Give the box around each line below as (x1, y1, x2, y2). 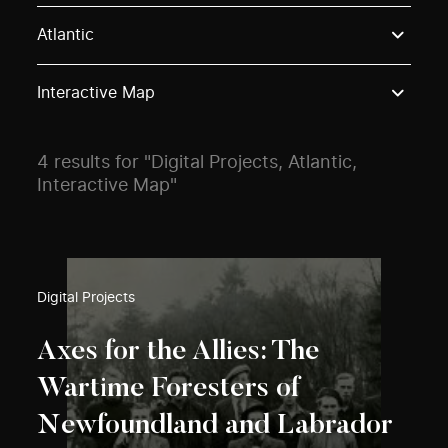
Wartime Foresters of (37, 375, 301, 403)
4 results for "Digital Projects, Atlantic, (37, 154, 358, 172)
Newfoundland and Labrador (37, 412, 394, 440)
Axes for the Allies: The (37, 338, 321, 366)
